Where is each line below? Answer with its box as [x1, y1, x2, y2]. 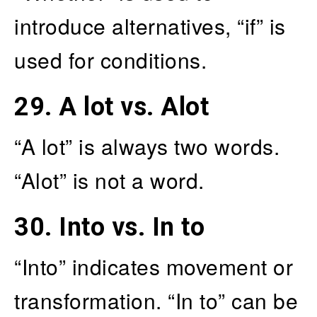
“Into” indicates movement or [14, 250, 293, 282]
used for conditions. [14, 44, 207, 75]
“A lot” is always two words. [14, 130, 279, 161]
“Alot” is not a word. [14, 164, 204, 195]
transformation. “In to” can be [14, 284, 298, 316]
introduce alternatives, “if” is [14, 10, 286, 41]
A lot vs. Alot [59, 91, 209, 122]
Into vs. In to [59, 212, 204, 242]
